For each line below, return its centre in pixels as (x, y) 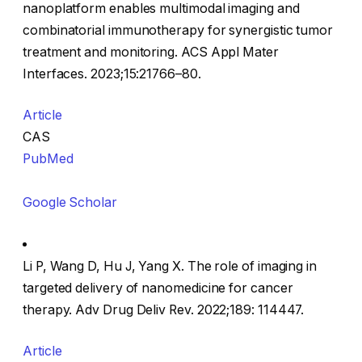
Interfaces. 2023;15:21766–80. (112, 74)
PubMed (48, 159)
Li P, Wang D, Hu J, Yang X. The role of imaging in (170, 266)
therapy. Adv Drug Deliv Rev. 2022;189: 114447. (164, 309)
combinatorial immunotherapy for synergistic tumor (178, 30)
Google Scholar (70, 203)
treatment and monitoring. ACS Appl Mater (151, 52)
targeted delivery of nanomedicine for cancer (158, 288)
